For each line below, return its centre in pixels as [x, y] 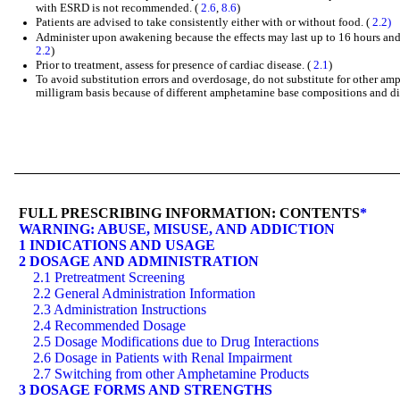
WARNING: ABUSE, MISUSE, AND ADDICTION [177, 229]
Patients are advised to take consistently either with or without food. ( [204, 23]
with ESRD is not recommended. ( [119, 8]
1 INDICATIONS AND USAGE [117, 245]
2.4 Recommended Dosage [109, 325]
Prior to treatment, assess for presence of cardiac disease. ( [175, 65]
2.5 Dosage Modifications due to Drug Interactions [176, 341]
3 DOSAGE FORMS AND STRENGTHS [146, 389]
